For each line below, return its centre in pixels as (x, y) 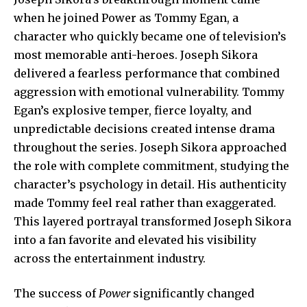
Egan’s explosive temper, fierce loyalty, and (133, 110)
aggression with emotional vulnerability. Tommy (149, 91)
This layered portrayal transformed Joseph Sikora (152, 221)
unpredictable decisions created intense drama (144, 128)
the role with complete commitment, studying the (151, 165)
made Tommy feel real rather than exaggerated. (145, 202)
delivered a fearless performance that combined (147, 73)
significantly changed (192, 293)
